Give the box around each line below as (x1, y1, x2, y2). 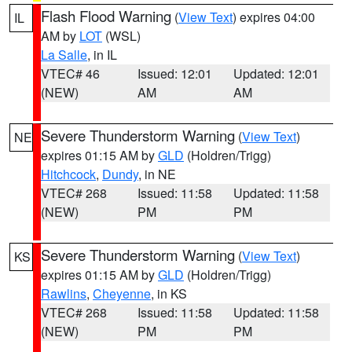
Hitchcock (41, 165, 96, 183)
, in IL (87, 46, 117, 64)
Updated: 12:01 (233, 64, 320, 82)
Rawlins (41, 284, 86, 302)
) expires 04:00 (233, 8, 315, 26)
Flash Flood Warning (41, 5, 171, 26)
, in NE (138, 165, 176, 183)
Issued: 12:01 (137, 64, 212, 82)
